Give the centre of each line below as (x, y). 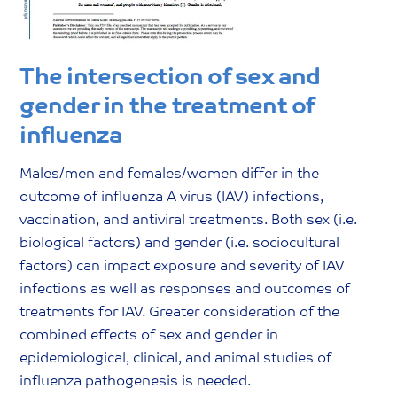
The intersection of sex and (170, 79)
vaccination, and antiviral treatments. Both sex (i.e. (189, 221)
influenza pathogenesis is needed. (136, 382)
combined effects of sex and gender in (149, 336)
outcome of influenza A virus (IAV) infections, (172, 198)
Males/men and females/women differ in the (170, 175)
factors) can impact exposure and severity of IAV (183, 267)
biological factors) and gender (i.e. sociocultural (180, 244)
